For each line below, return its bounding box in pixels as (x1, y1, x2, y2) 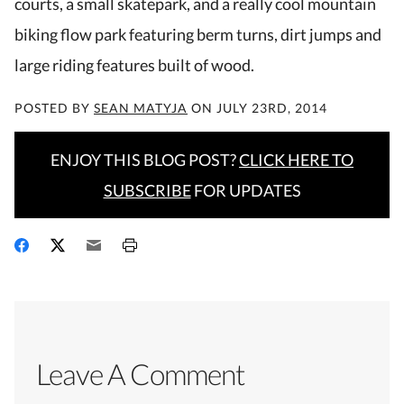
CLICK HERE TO (239, 149, 353, 170)
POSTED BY (14, 99, 94, 115)
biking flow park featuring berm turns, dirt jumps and (14, 23, 381, 44)
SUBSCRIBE (103, 179, 191, 200)
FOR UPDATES (190, 179, 301, 200)
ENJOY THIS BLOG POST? (50, 149, 239, 170)
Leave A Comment (36, 355, 244, 391)
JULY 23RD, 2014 (216, 99, 327, 115)
